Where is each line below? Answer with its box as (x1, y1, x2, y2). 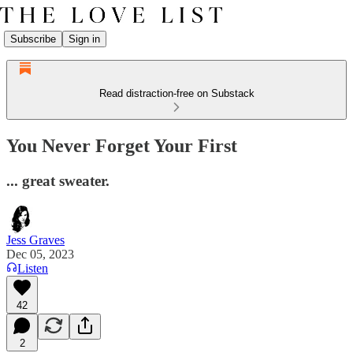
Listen (17, 261, 48, 275)
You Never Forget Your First (6, 135, 237, 156)
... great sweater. (6, 172, 110, 189)
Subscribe (10, 32, 56, 45)
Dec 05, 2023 (6, 247, 74, 261)
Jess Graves (6, 232, 65, 247)
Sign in (69, 32, 100, 45)
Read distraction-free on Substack (98, 87, 255, 99)
